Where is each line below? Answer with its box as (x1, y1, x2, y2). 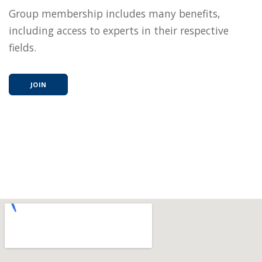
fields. (9, 40, 36, 55)
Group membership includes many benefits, (9, 6, 220, 21)
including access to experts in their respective (9, 23, 229, 38)
